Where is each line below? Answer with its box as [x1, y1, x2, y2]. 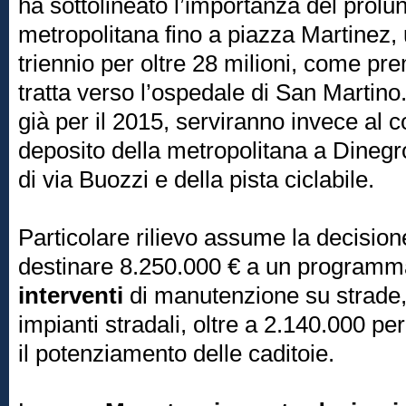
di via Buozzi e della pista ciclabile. [18, 166, 374, 193]
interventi [18, 282, 130, 309]
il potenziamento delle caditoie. [18, 340, 341, 367]
